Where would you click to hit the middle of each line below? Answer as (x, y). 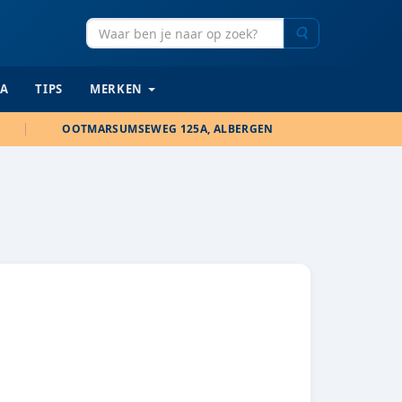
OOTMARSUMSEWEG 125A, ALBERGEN (168, 129)
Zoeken (329, 32)
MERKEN (116, 89)
